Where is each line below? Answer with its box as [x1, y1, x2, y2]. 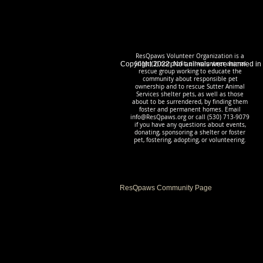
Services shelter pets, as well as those [136, 90, 244, 98]
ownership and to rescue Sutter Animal [135, 83, 245, 90]
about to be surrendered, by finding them [132, 98, 248, 106]
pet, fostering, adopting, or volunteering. [134, 136, 246, 144]
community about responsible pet [142, 75, 238, 83]
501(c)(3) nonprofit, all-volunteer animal [134, 60, 246, 68]
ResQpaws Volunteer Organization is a [136, 52, 244, 60]
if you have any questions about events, [134, 121, 246, 129]
